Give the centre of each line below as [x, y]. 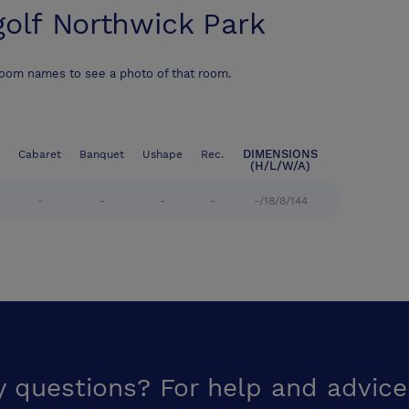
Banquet [102, 155]
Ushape [163, 155]
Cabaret [40, 155]
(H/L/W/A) [280, 166]
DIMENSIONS [280, 154]
